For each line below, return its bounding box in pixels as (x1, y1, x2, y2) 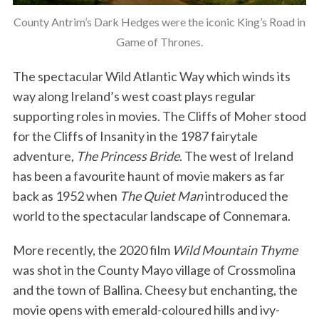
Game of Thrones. (116, 35, 203, 49)
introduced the (202, 188, 288, 204)
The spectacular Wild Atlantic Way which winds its (12, 68, 291, 85)
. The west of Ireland (179, 148, 293, 164)
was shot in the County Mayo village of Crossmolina (12, 262, 296, 278)
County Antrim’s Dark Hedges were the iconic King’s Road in (14, 15, 305, 29)
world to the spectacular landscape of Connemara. (12, 208, 291, 224)
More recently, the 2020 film (12, 242, 172, 258)
